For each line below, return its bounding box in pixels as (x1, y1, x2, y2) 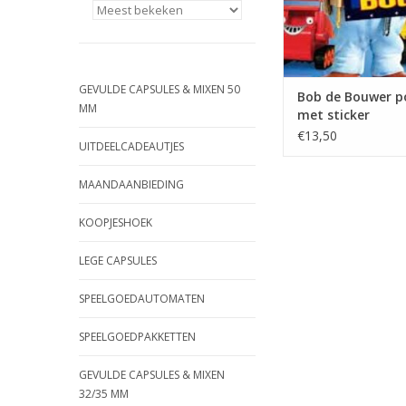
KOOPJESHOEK (79, 215, 152, 230)
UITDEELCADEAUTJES (79, 139, 184, 154)
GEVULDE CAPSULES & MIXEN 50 (79, 82, 240, 97)
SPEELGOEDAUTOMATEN (79, 291, 205, 306)
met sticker (297, 106, 370, 124)
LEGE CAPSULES (79, 253, 157, 268)
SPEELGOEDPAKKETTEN (79, 329, 196, 344)
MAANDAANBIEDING (79, 177, 184, 192)
